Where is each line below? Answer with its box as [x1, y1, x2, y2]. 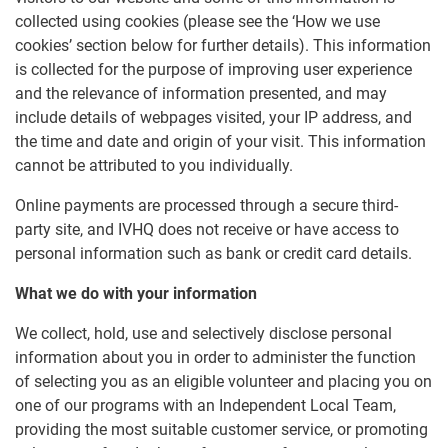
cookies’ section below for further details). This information [15, 36, 431, 56]
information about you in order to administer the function [15, 348, 416, 368]
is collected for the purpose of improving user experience [15, 60, 412, 80]
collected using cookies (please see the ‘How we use [15, 12, 380, 32]
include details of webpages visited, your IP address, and [15, 108, 412, 128]
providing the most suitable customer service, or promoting [15, 420, 428, 440]
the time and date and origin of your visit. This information [15, 132, 426, 152]
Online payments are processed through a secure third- [15, 196, 398, 216]
